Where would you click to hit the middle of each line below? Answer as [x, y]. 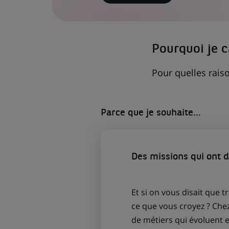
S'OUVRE [148, 8]
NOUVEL [147, 26]
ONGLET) [147, 32]
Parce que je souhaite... [151, 113]
